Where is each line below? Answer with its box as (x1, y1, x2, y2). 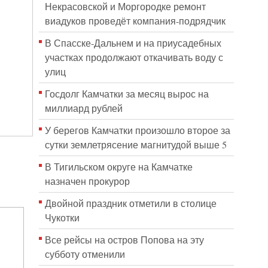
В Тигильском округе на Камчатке (44, 160, 193, 173)
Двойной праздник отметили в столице (44, 197, 217, 210)
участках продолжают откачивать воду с (44, 51, 223, 64)
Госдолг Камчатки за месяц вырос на (44, 87, 209, 100)
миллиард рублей (44, 102, 123, 115)
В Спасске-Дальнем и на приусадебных (44, 36, 221, 50)
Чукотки (44, 211, 80, 224)
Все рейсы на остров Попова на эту (44, 233, 204, 246)
